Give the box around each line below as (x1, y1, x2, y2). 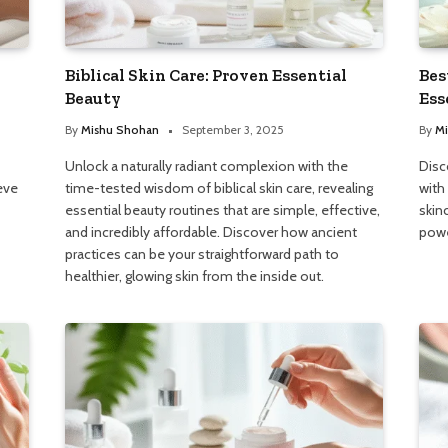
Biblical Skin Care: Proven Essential (65, 64, 348, 85)
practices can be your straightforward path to (65, 244, 340, 263)
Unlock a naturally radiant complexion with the (65, 156, 349, 175)
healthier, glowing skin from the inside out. (65, 266, 325, 285)
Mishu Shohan (81, 121, 160, 137)
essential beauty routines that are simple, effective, (65, 200, 381, 219)
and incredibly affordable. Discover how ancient (65, 222, 358, 241)
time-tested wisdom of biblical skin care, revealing (65, 178, 374, 197)
